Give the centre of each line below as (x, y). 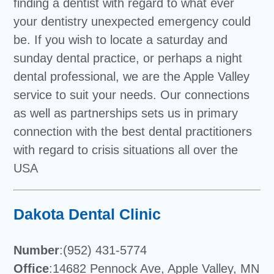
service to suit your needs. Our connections (132, 95)
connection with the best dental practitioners (133, 132)
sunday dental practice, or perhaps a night (128, 58)
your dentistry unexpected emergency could (132, 22)
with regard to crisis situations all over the (126, 150)
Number (37, 250)
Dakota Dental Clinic (87, 214)
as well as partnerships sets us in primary (126, 113)
